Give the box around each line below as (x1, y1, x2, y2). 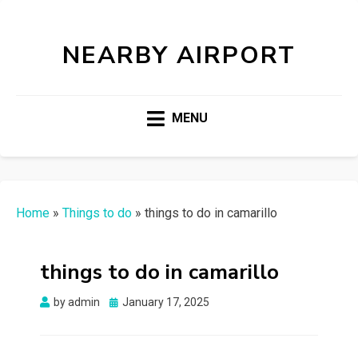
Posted (109, 295, 145, 308)
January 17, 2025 (122, 296, 209, 309)
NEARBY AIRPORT (62, 39, 296, 72)
